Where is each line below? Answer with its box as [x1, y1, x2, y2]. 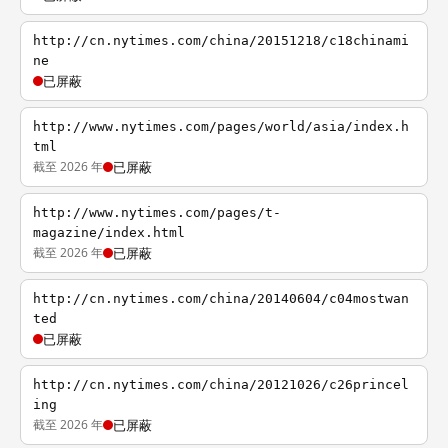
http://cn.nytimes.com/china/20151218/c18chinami [33, 33, 409, 48]
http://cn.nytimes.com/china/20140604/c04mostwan [33, 291, 409, 306]
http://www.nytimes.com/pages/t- [33, 205, 281, 220]
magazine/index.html [33, 225, 185, 240]
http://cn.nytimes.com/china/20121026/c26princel [33, 377, 409, 392]
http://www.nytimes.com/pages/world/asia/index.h [33, 119, 409, 134]
